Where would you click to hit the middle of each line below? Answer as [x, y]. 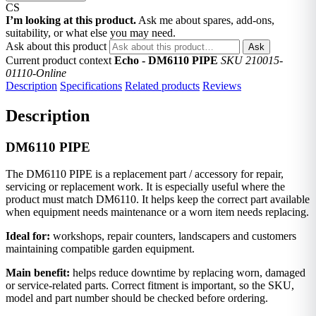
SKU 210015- [252, 60]
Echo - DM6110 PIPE [166, 60]
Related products [162, 85]
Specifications [91, 85]
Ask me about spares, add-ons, [206, 20]
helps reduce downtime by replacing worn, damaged [188, 273]
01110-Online [36, 73]
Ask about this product [56, 46]
